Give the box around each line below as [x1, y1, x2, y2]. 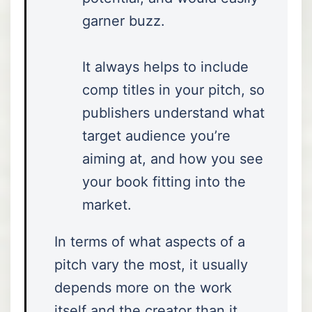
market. [82, 196, 132, 213]
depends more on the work [54, 279, 232, 296]
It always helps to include [82, 58, 249, 75]
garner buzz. [82, 12, 165, 29]
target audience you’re [82, 127, 231, 144]
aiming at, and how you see [82, 150, 263, 167]
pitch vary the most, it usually [54, 256, 248, 273]
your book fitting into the [82, 173, 246, 190]
